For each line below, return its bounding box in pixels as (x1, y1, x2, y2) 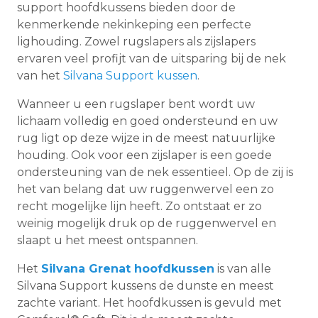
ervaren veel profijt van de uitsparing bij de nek (17, 51, 286, 65)
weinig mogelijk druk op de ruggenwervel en (17, 216, 276, 230)
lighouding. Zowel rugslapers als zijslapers (17, 34, 256, 48)
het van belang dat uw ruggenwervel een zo (17, 182, 274, 196)
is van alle (214, 261, 271, 275)
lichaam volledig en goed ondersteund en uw (17, 114, 278, 128)
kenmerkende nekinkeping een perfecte (17, 17, 251, 31)
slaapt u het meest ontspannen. (17, 233, 198, 247)
